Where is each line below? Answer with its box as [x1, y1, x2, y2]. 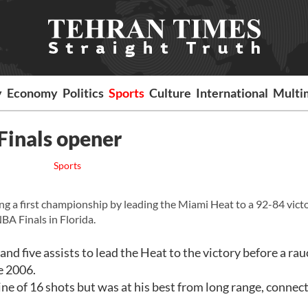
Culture [149, 85, 192, 100]
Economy [7, 85, 58, 100]
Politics [63, 85, 104, 100]
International [196, 85, 269, 100]
